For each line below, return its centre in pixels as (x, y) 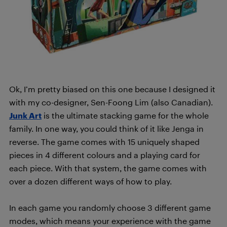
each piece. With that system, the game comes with (108, 168)
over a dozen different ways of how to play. (90, 181)
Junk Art (25, 115)
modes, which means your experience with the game (110, 220)
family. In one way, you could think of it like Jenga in (106, 128)
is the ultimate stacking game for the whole (125, 115)
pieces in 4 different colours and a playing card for (105, 155)
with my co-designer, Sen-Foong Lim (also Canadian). (111, 102)
